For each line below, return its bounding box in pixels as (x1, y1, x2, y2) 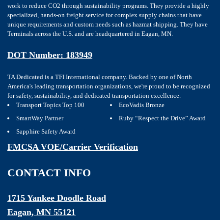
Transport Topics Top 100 (16, 101, 84, 109)
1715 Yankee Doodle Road (7, 193, 106, 203)
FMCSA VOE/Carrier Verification (7, 142, 138, 152)
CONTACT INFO (7, 166, 91, 179)
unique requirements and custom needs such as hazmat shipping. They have (7, 21, 208, 28)
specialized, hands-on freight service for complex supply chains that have (7, 11, 202, 19)
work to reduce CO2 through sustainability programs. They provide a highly (7, 2, 209, 10)
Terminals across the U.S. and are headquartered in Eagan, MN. (7, 30, 173, 38)
